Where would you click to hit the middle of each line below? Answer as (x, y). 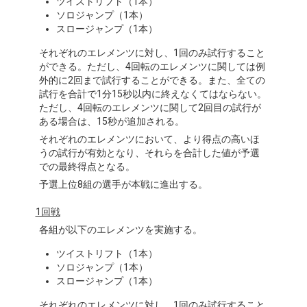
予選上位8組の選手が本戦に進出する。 (123, 184)
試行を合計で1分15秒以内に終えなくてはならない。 (152, 94)
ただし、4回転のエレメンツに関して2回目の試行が (150, 108)
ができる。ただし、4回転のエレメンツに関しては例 (152, 66)
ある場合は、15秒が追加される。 (111, 121)
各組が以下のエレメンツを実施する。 (120, 230)
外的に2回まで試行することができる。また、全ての (152, 80)
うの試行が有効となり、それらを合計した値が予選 (149, 153)
